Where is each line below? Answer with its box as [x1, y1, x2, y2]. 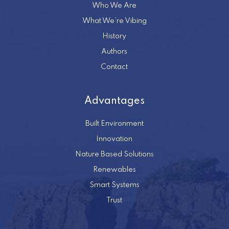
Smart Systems [89, 181, 140, 189]
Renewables [93, 166, 136, 173]
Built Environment [85, 120, 144, 127]
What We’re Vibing [82, 17, 147, 25]
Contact [101, 63, 128, 71]
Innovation [96, 135, 133, 143]
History [102, 32, 127, 40]
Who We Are [92, 2, 137, 9]
